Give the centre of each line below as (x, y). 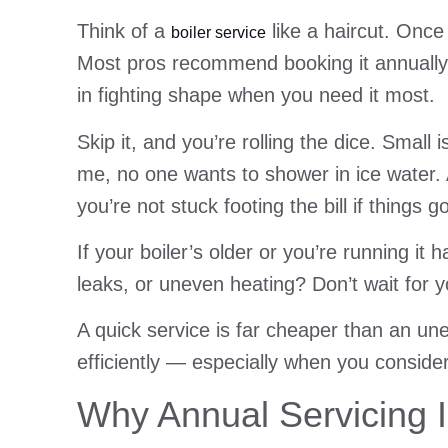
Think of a (124, 31)
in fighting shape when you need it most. (256, 95)
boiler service (218, 33)
